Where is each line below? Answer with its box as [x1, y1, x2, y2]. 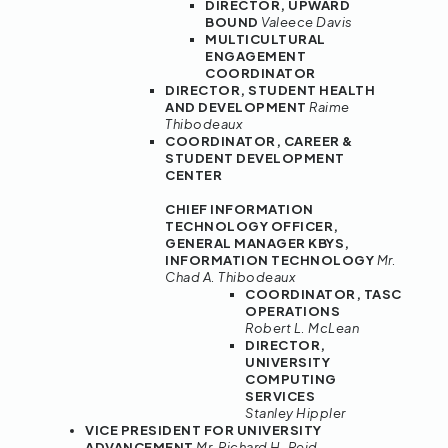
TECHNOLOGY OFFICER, [165, 218, 339, 235]
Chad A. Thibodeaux [165, 269, 295, 286]
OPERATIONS [245, 303, 340, 320]
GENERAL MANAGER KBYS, [165, 235, 350, 252]
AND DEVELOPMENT [165, 99, 309, 116]
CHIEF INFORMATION [165, 201, 314, 218]
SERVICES [245, 388, 315, 405]
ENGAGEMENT [205, 48, 306, 65]
